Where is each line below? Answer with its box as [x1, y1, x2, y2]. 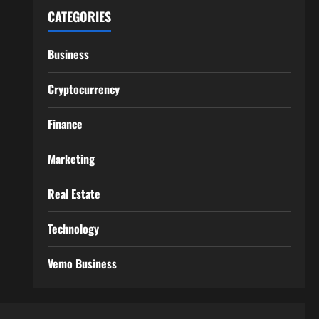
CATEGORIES [47, 7, 111, 26]
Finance [47, 115, 83, 133]
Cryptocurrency [47, 80, 120, 98]
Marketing [47, 150, 95, 168]
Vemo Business [47, 255, 117, 273]
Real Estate [47, 185, 100, 203]
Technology [47, 220, 99, 238]
